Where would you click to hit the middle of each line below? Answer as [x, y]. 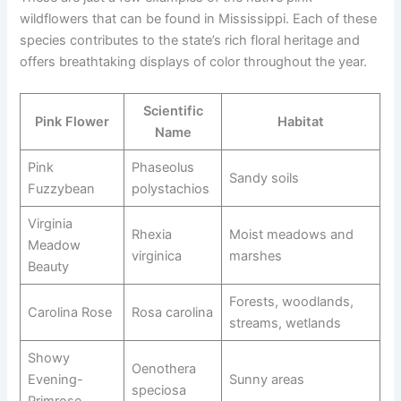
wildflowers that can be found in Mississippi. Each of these [199, 18]
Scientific [173, 111]
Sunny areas [266, 380]
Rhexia [151, 235]
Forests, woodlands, [291, 302]
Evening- [55, 380]
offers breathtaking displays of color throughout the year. [194, 61]
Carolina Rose [69, 313]
